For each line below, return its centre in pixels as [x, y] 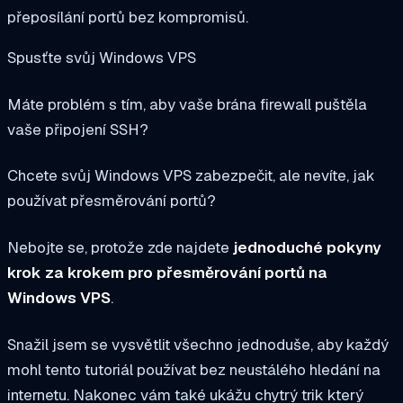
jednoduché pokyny [307, 248]
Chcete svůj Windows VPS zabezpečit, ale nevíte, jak [191, 176]
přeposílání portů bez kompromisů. [128, 17]
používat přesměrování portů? [112, 201]
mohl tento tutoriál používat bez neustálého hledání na [194, 370]
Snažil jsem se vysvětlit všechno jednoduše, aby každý [198, 345]
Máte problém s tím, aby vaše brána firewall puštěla [187, 104]
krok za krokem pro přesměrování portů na [167, 273]
